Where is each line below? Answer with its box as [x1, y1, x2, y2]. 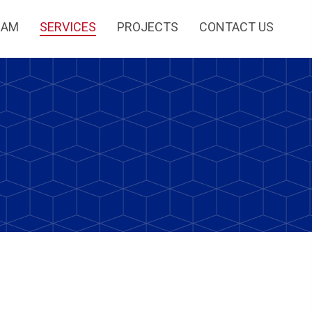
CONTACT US [199, 19, 274, 35]
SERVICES [40, 19, 97, 35]
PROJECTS [117, 19, 179, 35]
